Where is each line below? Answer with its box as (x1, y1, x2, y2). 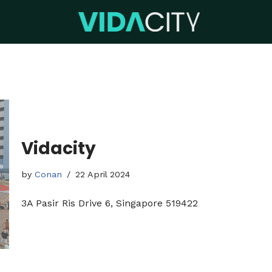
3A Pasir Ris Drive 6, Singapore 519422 (21, 197, 199, 209)
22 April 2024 (75, 169, 131, 180)
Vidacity (21, 137, 97, 161)
